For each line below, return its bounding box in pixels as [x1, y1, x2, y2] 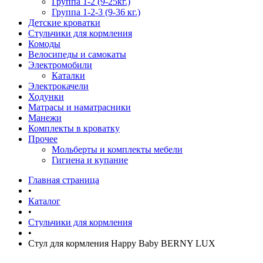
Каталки [52, 70, 85, 80]
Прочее [28, 134, 58, 144]
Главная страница [28, 175, 99, 185]
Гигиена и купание [52, 155, 128, 165]
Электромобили [28, 60, 92, 70]
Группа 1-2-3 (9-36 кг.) [52, 7, 140, 17]
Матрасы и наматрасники [28, 102, 131, 112]
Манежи [28, 113, 62, 123]
